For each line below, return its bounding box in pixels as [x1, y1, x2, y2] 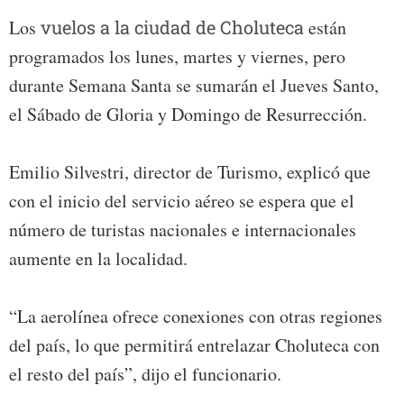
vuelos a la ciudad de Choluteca [41, 15, 308, 40]
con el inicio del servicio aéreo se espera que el [9, 188, 354, 214]
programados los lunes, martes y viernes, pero [9, 44, 345, 69]
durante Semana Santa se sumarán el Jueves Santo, [9, 73, 379, 98]
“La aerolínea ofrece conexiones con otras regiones [9, 304, 382, 329]
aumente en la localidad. [9, 246, 188, 271]
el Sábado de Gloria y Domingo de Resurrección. [9, 102, 367, 127]
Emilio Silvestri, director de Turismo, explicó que [9, 160, 371, 185]
